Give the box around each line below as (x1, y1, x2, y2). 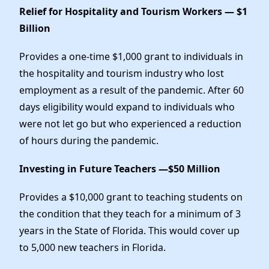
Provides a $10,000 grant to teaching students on (19, 190, 243, 204)
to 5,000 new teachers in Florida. (19, 241, 166, 255)
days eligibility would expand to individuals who (19, 100, 235, 113)
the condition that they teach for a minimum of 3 (19, 207, 241, 221)
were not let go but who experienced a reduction (19, 116, 241, 130)
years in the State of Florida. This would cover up (19, 224, 240, 238)
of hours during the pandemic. (19, 133, 159, 147)
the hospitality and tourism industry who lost (19, 66, 224, 80)
